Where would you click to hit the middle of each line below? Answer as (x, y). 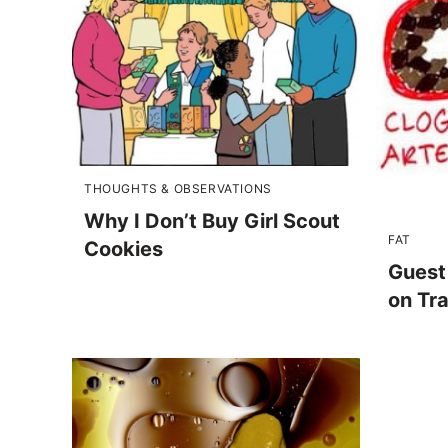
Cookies (123, 249)
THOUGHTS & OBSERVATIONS (178, 189)
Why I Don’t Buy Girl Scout (212, 221)
